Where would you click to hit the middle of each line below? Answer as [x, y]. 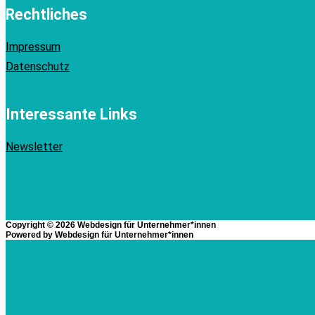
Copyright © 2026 [41, 225]
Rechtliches [46, 14]
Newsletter [34, 147]
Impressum [33, 46]
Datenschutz [38, 66]
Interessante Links [71, 114]
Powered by [30, 235]
